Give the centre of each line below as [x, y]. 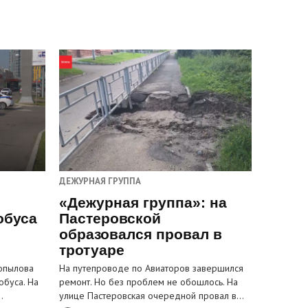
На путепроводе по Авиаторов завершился [151, 268]
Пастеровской [110, 219]
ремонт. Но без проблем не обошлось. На [148, 282]
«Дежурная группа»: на [143, 203]
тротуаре [92, 250]
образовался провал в [141, 234]
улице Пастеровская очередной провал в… [152, 296]
